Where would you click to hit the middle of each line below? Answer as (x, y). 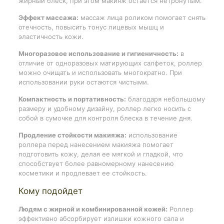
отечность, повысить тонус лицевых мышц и (91, 27)
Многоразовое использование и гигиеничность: (98, 53)
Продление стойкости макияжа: (72, 135)
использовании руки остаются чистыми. (83, 82)
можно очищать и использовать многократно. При (100, 72)
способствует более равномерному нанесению (96, 163)
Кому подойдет (50, 191)
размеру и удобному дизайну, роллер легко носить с (104, 108)
